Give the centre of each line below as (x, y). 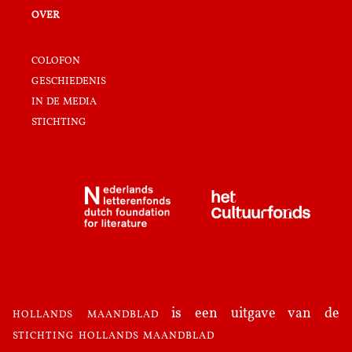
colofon (56, 60)
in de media (64, 101)
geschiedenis (69, 81)
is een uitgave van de (249, 314)
